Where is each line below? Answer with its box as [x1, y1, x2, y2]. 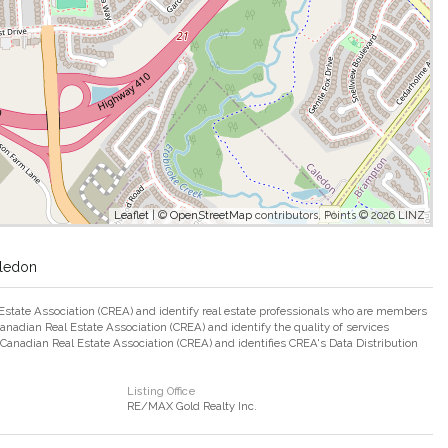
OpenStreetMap [170, 208, 252, 222]
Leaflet [114, 208, 149, 222]
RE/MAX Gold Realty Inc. [127, 398, 257, 413]
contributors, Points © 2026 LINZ [252, 208, 425, 222]
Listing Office [127, 384, 196, 398]
